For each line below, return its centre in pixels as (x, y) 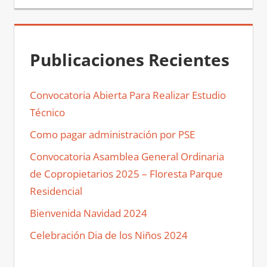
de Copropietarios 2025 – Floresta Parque (126, 174)
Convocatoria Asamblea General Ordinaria (127, 157)
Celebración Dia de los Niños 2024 (108, 235)
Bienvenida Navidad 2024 (88, 213)
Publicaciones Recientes (129, 59)
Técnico (47, 113)
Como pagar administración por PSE (112, 135)
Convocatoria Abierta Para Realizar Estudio (128, 95)
